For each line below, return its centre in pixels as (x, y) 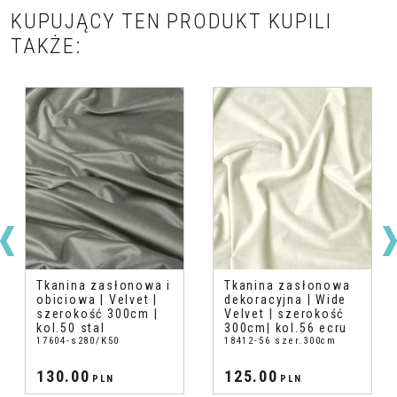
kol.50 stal (71, 328)
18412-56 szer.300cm (281, 341)
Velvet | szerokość (284, 314)
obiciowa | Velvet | (97, 300)
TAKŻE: (46, 46)
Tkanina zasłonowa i (104, 285)
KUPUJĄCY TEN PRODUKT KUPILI (171, 21)
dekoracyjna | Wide (286, 300)
